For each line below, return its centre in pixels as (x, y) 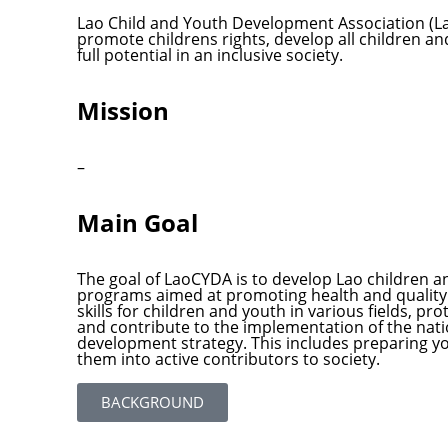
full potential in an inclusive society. (210, 55)
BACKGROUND (152, 402)
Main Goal (137, 222)
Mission (123, 110)
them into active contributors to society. (228, 359)
